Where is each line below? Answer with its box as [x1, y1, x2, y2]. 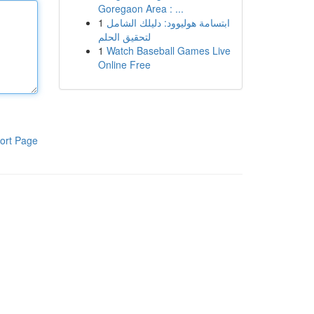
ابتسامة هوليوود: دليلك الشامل [106, 15, 230, 29]
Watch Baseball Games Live [106, 43, 231, 57]
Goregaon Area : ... [97, 1, 184, 15]
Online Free [97, 57, 151, 71]
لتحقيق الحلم [97, 29, 151, 43]
